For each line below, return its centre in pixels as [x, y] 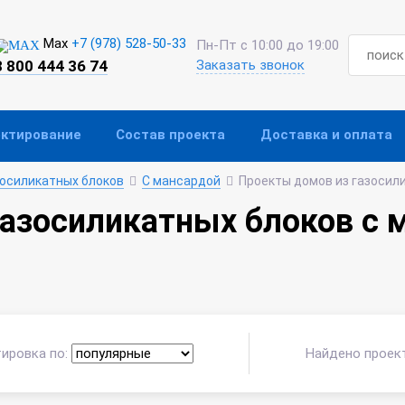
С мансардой [181, 181]
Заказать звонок [250, 65]
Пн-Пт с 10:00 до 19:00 [267, 45]
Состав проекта [171, 134]
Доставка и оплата [326, 134]
